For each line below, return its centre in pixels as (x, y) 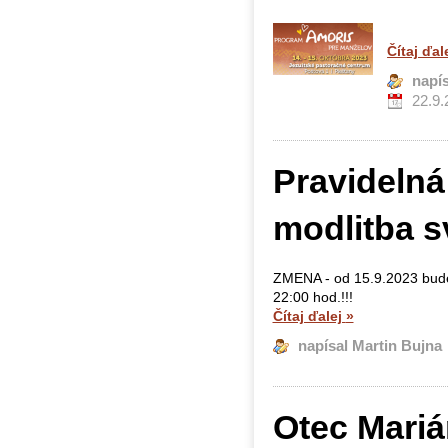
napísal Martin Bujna (369, 346)
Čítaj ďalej (309, 316)
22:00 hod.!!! (314, 297)
